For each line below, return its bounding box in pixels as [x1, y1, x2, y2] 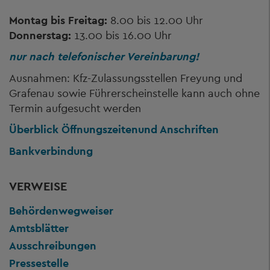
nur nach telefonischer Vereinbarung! [9, 49, 199, 63]
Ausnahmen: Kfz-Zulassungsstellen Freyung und [9, 71, 242, 85]
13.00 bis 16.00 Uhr [71, 28, 172, 42]
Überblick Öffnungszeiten [9, 122, 138, 136]
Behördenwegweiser [9, 204, 113, 218]
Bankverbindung [9, 143, 93, 158]
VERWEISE [9, 178, 67, 194]
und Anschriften [138, 122, 219, 136]
